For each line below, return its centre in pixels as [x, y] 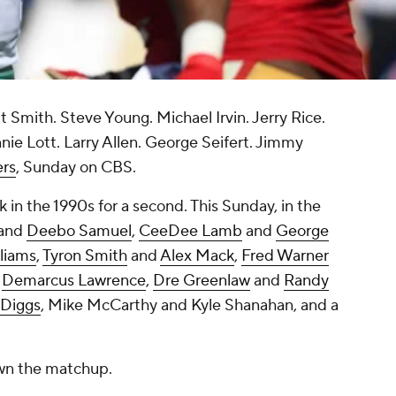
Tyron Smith [85, 256]
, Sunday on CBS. [78, 168]
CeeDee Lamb [190, 232]
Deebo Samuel [79, 232]
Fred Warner [285, 256]
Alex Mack [197, 256]
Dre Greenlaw [202, 281]
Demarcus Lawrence [74, 281]
